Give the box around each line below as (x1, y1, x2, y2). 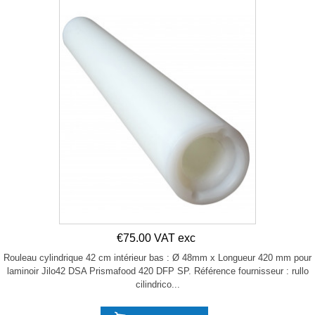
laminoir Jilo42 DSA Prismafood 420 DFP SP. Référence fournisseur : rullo (6, 266, 309, 277)
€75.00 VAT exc (117, 232, 195, 245)
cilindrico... (135, 279, 180, 290)
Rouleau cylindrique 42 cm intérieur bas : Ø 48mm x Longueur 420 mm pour (4, 252, 311, 264)
